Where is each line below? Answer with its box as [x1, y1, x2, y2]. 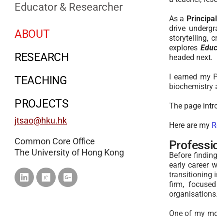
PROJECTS [15, 97, 69, 110]
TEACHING [15, 74, 67, 87]
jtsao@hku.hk [15, 115, 67, 125]
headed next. [169, 53, 215, 62]
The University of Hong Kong [15, 147, 124, 157]
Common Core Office [15, 136, 95, 146]
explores [169, 43, 201, 52]
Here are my [169, 121, 212, 130]
